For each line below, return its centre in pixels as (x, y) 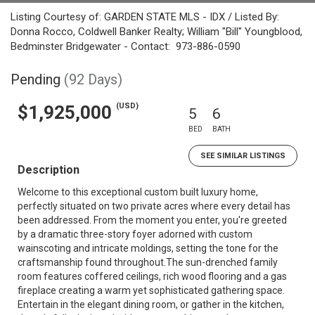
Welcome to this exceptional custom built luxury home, (138, 192)
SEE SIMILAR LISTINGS (243, 156)
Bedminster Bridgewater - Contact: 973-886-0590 (126, 46)
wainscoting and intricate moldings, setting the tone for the (148, 248)
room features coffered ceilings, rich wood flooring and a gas (152, 276)
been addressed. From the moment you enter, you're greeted (152, 220)
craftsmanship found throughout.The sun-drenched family (148, 262)
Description (49, 170)
